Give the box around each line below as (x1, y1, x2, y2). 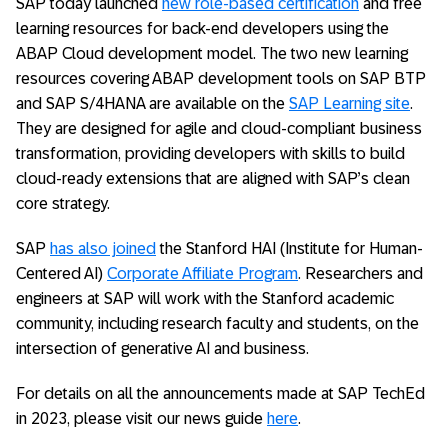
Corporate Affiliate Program (107, 265, 298, 282)
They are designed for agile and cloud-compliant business (16, 120, 422, 137)
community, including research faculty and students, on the (16, 315, 419, 332)
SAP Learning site (289, 95, 410, 112)
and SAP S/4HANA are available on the (16, 95, 289, 112)
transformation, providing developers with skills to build (16, 145, 405, 162)
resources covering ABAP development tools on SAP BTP (16, 70, 426, 87)
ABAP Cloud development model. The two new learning (16, 45, 408, 62)
